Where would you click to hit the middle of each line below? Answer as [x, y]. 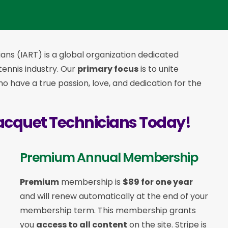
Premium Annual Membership [109, 157]
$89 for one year [158, 182]
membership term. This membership [95, 210]
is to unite [159, 69]
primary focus [108, 69]
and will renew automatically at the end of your [114, 196]
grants [183, 210]
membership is [91, 182]
